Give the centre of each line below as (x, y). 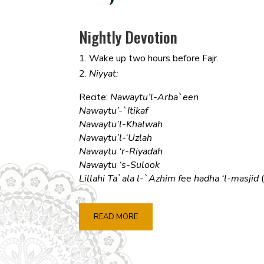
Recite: (95, 98)
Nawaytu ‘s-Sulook (120, 165)
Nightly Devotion (128, 37)
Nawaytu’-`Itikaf (114, 111)
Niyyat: (104, 74)
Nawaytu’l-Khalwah (121, 125)
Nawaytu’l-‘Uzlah (116, 138)
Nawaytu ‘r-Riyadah (121, 152)
